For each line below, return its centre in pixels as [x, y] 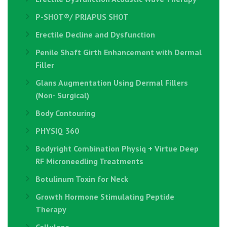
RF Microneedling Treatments [89, 161]
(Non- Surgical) [62, 95]
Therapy [51, 209]
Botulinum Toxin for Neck [82, 179]
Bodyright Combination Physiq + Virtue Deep [117, 148]
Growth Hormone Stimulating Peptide [105, 197]
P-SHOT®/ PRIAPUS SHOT [82, 17]
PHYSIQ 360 [57, 131]
